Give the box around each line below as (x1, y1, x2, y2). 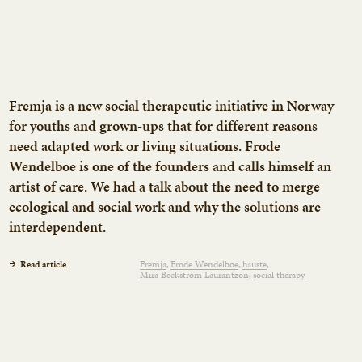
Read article (19, 257, 66, 271)
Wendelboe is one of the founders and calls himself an (8, 155, 331, 176)
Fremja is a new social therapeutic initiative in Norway (8, 95, 334, 116)
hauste (242, 257, 267, 271)
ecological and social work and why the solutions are (8, 196, 321, 217)
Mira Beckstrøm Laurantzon (139, 267, 249, 281)
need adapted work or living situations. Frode (8, 135, 280, 156)
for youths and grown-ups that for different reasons (8, 115, 318, 136)
